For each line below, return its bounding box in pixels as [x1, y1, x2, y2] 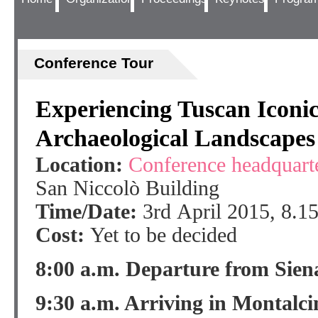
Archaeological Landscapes [35, 125, 315, 151]
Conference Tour [33, 55, 153, 71]
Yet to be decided [90, 224, 237, 246]
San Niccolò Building [35, 177, 219, 199]
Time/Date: [35, 200, 137, 223]
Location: [35, 153, 123, 176]
